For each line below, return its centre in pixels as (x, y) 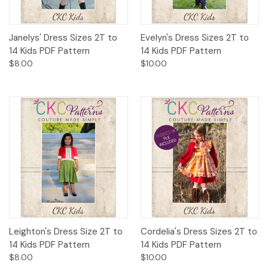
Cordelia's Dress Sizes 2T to (199, 231)
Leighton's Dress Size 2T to (66, 231)
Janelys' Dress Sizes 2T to (63, 38)
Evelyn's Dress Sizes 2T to (194, 38)
